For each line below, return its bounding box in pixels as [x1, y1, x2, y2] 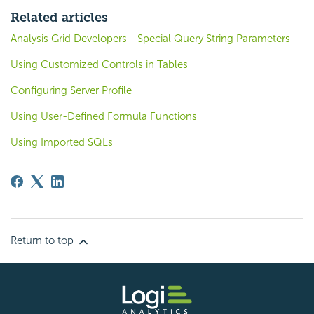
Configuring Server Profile [11, 84, 132, 97]
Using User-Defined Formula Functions [11, 110, 197, 123]
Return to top [11, 234, 76, 247]
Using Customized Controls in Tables [11, 58, 188, 71]
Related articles [11, 10, 108, 26]
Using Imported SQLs [11, 136, 113, 149]
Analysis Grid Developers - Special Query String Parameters [11, 32, 290, 46]
